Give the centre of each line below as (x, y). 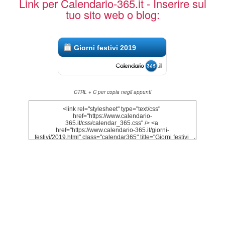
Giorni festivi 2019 (105, 47)
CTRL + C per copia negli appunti (113, 92)
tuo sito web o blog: (113, 14)
